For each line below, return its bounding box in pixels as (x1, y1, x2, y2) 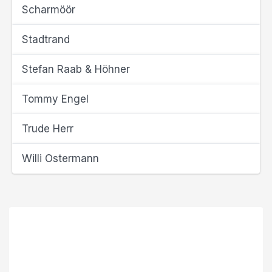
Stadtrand (22, 33, 70, 46)
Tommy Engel (22, 93, 89, 105)
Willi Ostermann (22, 152, 99, 165)
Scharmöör (22, 4, 75, 16)
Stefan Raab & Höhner (22, 63, 130, 75)
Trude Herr (22, 123, 73, 135)
